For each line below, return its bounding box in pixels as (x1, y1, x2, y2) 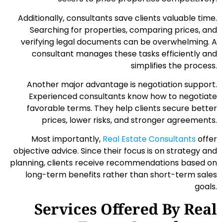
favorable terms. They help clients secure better (27, 102, 217, 114)
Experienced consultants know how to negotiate (29, 90, 217, 102)
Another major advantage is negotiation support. (27, 78, 217, 90)
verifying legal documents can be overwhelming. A (21, 36, 217, 48)
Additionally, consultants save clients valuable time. (18, 12, 217, 24)
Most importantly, (31, 133, 103, 145)
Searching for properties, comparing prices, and (30, 24, 217, 36)
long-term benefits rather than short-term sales (25, 169, 217, 181)
